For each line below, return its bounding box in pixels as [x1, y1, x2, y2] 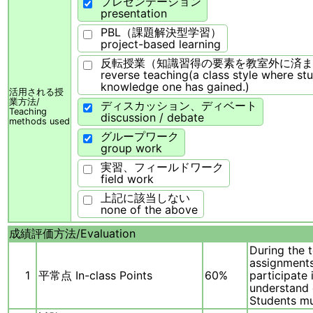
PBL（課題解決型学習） [101, 25, 221, 40]
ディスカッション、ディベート [101, 99, 257, 113]
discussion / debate [101, 110, 204, 125]
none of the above [101, 203, 198, 217]
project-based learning [101, 37, 221, 52]
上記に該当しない [101, 191, 190, 205]
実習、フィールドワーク [101, 160, 224, 175]
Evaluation [80, 226, 136, 241]
